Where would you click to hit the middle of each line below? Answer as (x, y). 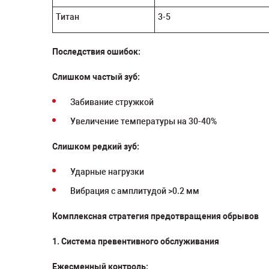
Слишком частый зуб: (96, 77)
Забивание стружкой (112, 102)
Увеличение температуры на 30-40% (144, 121)
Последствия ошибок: (96, 52)
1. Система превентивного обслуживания (136, 241)
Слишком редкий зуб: (96, 147)
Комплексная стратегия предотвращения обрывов (156, 216)
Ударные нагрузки (107, 172)
